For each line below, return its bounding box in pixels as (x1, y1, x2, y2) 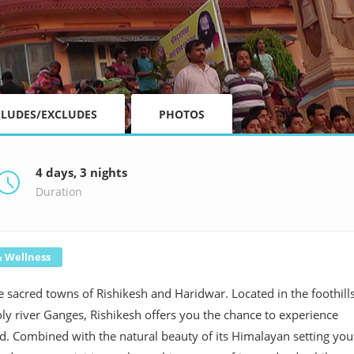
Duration (35, 184, 82, 200)
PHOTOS (159, 107, 205, 122)
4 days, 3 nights (35, 164, 127, 181)
